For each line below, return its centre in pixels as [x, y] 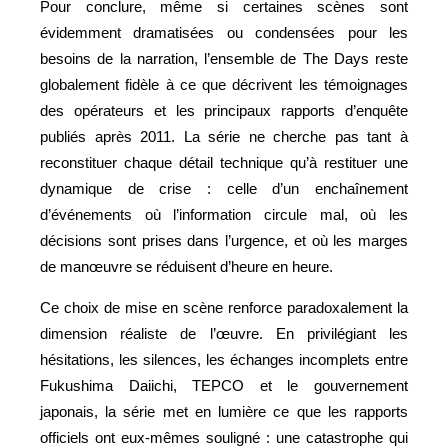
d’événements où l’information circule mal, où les [224, 214]
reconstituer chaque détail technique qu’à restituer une [224, 162]
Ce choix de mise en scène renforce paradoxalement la [224, 307]
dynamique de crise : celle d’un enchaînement [224, 188]
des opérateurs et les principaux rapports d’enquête [224, 110]
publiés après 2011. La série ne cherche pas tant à [224, 136]
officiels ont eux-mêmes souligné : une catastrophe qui [224, 437]
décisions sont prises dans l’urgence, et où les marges [224, 240]
